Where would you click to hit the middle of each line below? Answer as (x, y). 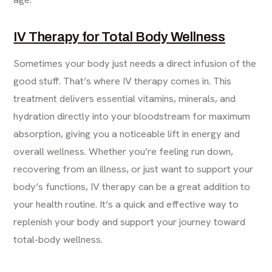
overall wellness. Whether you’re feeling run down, (124, 151)
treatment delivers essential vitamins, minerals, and (125, 99)
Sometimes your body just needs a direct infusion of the (135, 63)
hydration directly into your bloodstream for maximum (132, 116)
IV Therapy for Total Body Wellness (119, 37)
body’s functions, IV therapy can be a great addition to (132, 187)
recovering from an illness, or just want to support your (134, 169)
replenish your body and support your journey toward (130, 222)
